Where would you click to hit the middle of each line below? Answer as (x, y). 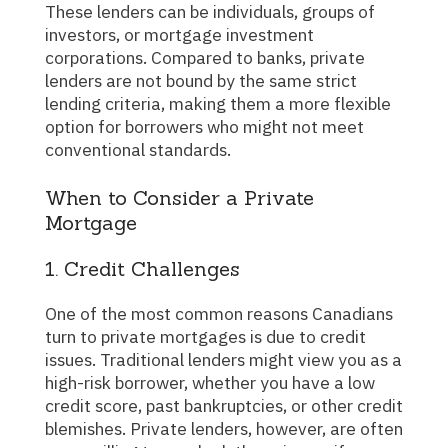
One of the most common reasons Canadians (51, 313)
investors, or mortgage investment (179, 35)
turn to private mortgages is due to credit (205, 336)
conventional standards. (138, 150)
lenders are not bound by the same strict (201, 81)
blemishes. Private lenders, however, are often (224, 428)
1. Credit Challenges (142, 268)
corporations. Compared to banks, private (205, 58)
